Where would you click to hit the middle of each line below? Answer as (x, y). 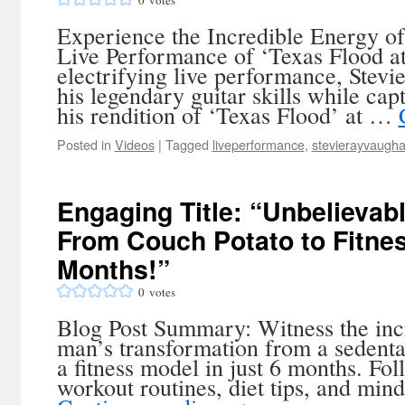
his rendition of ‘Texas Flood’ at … (227, 115)
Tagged (187, 144)
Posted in (84, 144)
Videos (134, 144)
